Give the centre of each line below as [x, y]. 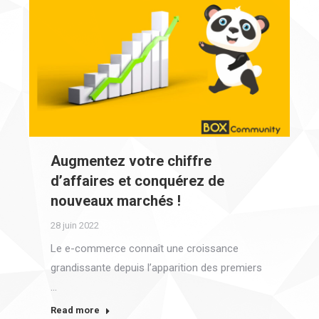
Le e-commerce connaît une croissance [144, 249]
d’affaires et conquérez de [137, 181]
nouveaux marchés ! [115, 201]
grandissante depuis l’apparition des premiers [156, 268]
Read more [75, 310]
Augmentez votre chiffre [131, 161]
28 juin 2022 [74, 226]
